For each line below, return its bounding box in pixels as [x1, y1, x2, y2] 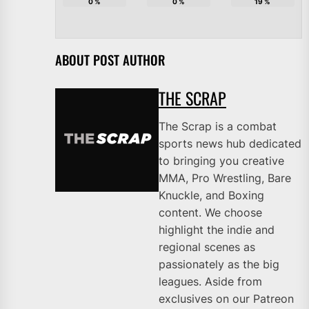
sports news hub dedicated [159, 136, 301, 150]
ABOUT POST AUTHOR [55, 50, 166, 69]
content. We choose [159, 205, 262, 219]
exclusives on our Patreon [159, 291, 294, 306]
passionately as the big [159, 257, 279, 271]
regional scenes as [159, 239, 255, 254]
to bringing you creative [159, 153, 284, 168]
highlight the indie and [159, 222, 275, 237]
